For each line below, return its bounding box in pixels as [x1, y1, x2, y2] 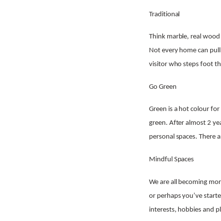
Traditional [149, 10, 180, 18]
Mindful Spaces [149, 156, 194, 164]
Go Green [149, 83, 177, 91]
